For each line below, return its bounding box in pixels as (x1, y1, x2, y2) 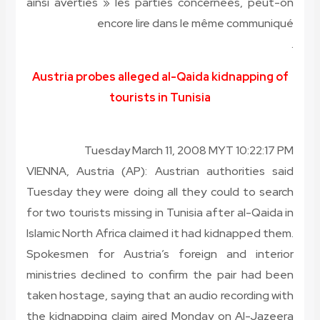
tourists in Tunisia (109, 90, 211, 106)
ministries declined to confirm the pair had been (26, 267, 294, 283)
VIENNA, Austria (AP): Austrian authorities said (26, 164, 294, 179)
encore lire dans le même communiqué (97, 16, 294, 31)
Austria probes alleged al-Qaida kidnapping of (31, 69, 289, 85)
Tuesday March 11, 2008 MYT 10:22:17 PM (84, 143, 294, 159)
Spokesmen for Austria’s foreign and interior (26, 246, 294, 262)
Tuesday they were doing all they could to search (26, 184, 294, 200)
